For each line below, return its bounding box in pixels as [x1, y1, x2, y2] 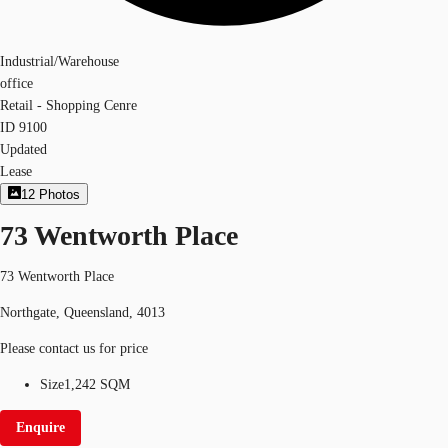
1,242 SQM [64, 376, 130, 392]
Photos [39, 187, 81, 203]
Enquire [16, 419, 65, 435]
